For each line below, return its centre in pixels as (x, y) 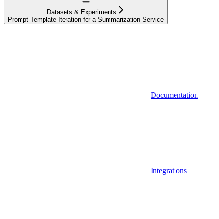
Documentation (174, 95)
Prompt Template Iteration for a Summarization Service (86, 19)
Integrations (169, 170)
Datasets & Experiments (81, 12)
